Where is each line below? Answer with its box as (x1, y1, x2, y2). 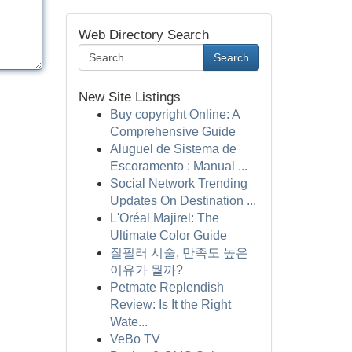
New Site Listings (78, 90, 181, 104)
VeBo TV (109, 332, 160, 346)
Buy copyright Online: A (109, 108, 240, 121)
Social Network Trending (109, 177, 247, 190)
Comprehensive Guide (109, 125, 236, 138)
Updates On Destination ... (109, 194, 256, 207)
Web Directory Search (78, 27, 209, 42)
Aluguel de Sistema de (109, 142, 236, 156)
